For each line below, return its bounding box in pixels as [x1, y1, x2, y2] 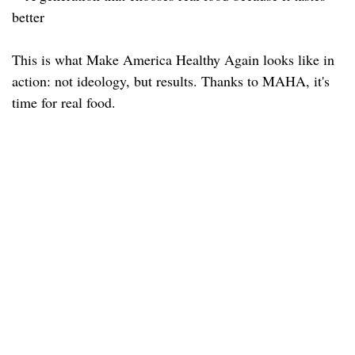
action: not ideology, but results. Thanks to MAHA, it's [12, 71, 330, 90]
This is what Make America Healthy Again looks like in [12, 49, 334, 69]
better [12, 6, 44, 26]
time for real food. [12, 92, 116, 112]
